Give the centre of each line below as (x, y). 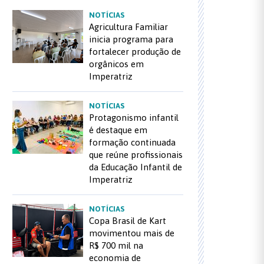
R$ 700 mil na (116, 245)
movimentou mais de (132, 233)
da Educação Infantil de (136, 167)
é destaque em (118, 130)
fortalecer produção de (135, 52)
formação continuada (132, 142)
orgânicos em (116, 64)
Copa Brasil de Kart (128, 221)
